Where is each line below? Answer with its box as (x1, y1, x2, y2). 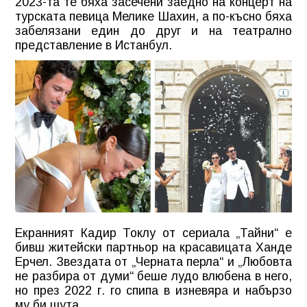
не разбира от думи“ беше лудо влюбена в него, (15, 269, 292, 284)
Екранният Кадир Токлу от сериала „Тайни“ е (15, 226, 292, 241)
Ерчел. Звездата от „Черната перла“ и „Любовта (15, 255, 292, 269)
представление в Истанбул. (15, 38, 172, 52)
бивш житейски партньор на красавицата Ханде (15, 241, 292, 255)
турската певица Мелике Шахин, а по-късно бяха (15, 9, 292, 23)
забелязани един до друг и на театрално (15, 23, 292, 38)
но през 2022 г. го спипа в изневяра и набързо (15, 284, 292, 298)
